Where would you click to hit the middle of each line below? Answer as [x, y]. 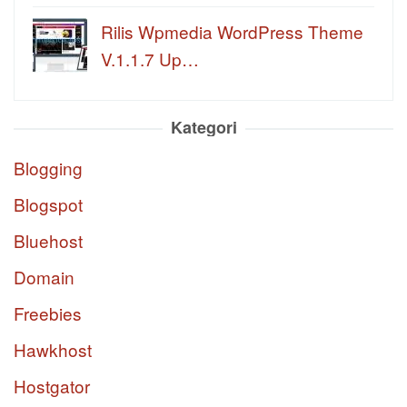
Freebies [48, 313]
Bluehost [48, 240]
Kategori [203, 127]
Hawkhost [53, 349]
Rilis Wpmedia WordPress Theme [232, 31]
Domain [44, 276]
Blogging [48, 167]
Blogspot [48, 203]
